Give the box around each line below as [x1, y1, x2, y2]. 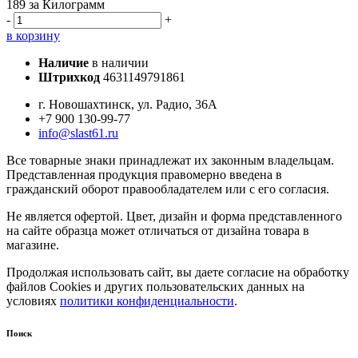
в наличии [92, 55, 149, 70]
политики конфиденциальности [60, 293, 234, 308]
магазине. [6, 237, 59, 252]
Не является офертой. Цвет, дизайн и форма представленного [6, 209, 342, 223]
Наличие [38, 55, 89, 70]
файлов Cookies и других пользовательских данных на [6, 279, 304, 293]
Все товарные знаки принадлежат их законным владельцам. [6, 153, 334, 167]
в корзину [6, 28, 60, 42]
